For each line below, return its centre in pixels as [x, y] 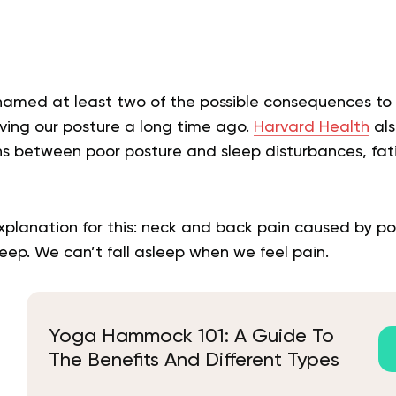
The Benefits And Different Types [194, 361]
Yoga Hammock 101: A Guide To [191, 337]
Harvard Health [311, 127]
